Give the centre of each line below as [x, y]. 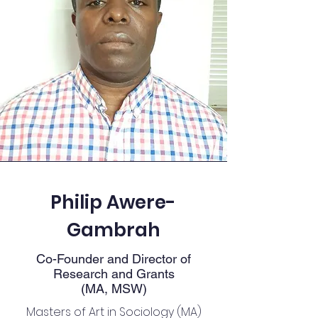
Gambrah [113, 230]
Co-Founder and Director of [114, 259]
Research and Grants [114, 274]
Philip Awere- [113, 202]
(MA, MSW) [114, 289]
